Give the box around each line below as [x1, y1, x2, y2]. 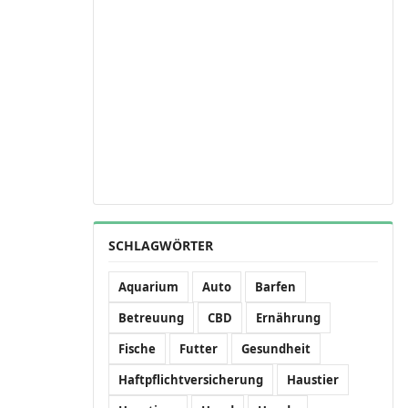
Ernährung [256, 310, 321, 326]
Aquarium [118, 279, 178, 295]
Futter [179, 341, 218, 357]
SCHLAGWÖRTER [108, 237, 213, 254]
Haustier [287, 372, 339, 388]
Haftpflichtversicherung [118, 372, 263, 388]
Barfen [255, 279, 296, 295]
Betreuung [118, 310, 184, 326]
